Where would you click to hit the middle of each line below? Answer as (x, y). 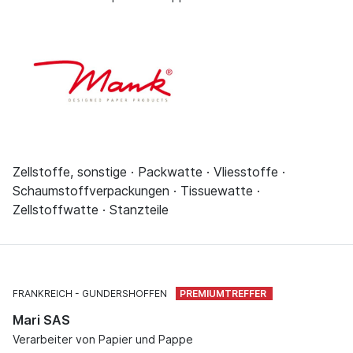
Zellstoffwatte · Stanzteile (91, 209)
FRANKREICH (43, 293)
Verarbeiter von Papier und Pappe (103, 339)
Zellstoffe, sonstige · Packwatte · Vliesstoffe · (149, 171)
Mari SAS (41, 320)
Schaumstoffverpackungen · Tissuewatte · (136, 190)
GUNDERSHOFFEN (124, 293)
